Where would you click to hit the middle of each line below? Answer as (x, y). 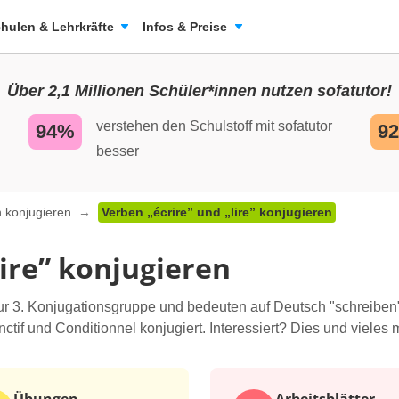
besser (118, 151)
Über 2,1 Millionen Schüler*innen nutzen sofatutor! (199, 91)
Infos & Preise (185, 27)
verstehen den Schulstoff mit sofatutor (214, 126)
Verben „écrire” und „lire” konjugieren (217, 212)
